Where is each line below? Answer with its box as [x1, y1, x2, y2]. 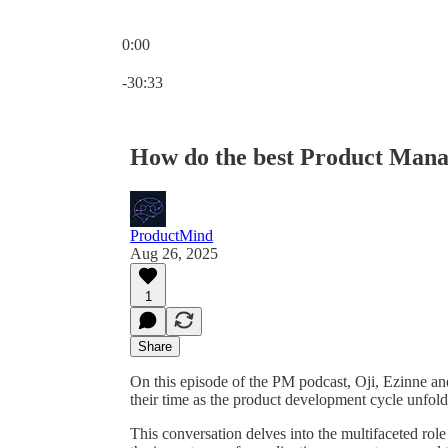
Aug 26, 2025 [130, 244, 218, 262]
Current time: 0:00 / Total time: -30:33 [121, 53, 360, 70]
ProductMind [130, 226, 213, 244]
